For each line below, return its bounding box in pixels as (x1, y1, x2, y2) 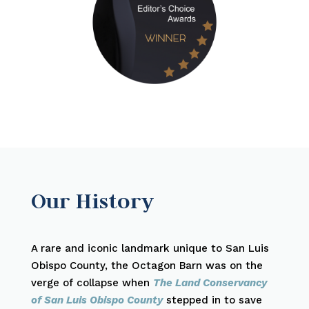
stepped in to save (162, 293, 262, 306)
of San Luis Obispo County (30, 293, 163, 306)
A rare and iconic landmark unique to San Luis (30, 241, 269, 255)
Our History (30, 186, 153, 215)
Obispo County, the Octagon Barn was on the (30, 259, 263, 272)
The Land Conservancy (152, 276, 267, 289)
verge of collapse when (30, 276, 153, 289)
